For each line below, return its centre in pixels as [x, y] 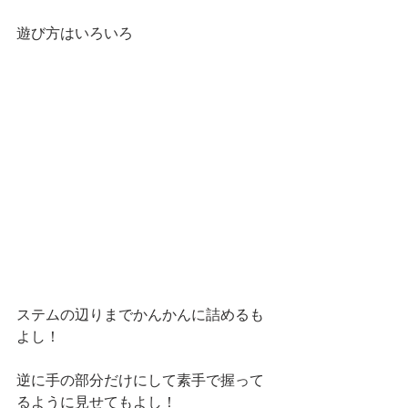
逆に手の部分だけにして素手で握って [140, 380]
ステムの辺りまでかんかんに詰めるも [140, 315]
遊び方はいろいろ [76, 33]
